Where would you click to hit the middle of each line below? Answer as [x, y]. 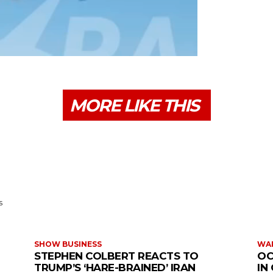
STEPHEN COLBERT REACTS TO [116, 256]
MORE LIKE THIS [134, 106]
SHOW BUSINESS [68, 244]
